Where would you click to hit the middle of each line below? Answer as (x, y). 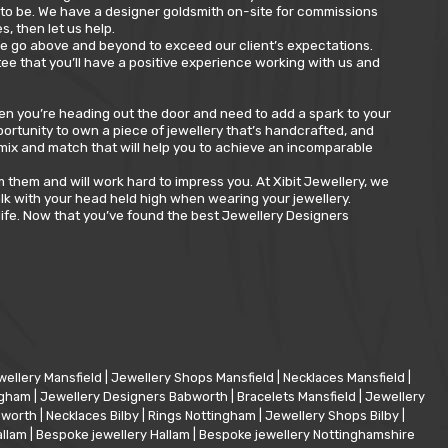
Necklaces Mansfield (345, 378)
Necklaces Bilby (93, 416)
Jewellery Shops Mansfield (194, 378)
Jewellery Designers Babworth (135, 397)
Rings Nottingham (203, 416)
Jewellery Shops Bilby (333, 416)
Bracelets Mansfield (298, 397)
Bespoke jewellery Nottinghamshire (306, 435)
